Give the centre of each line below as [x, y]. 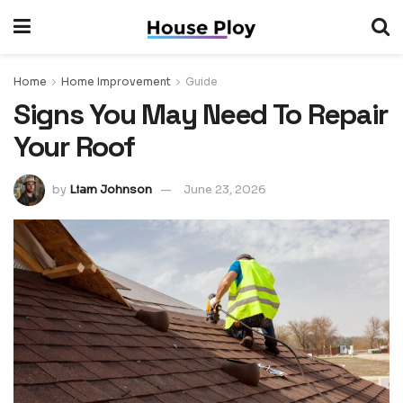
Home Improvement [116, 81]
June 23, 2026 [225, 189]
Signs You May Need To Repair [201, 114]
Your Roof [74, 147]
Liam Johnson [111, 189]
